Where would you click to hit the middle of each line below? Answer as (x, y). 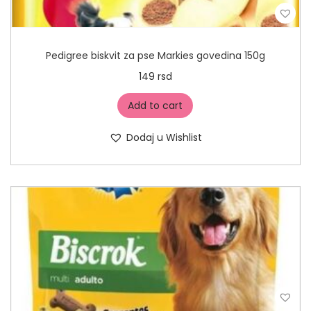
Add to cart (155, 106)
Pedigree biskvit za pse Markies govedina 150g (155, 56)
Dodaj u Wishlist (164, 138)
